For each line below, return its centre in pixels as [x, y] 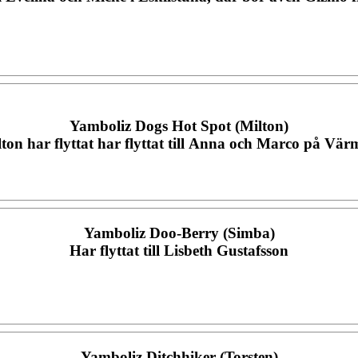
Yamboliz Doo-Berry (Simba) [179, 233]
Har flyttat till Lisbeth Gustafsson [179, 250]
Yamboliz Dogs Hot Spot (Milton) [179, 126]
